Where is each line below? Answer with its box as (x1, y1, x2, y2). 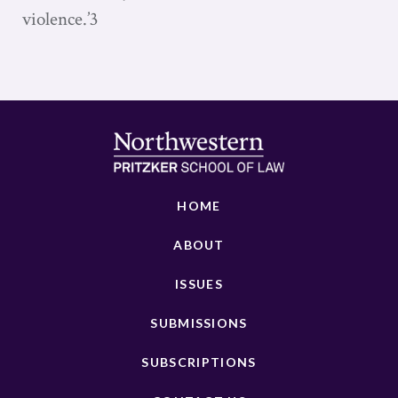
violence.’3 (22, 7, 98, 31)
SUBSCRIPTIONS (141, 354, 257, 370)
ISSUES (175, 276, 223, 291)
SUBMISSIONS (150, 315, 248, 330)
